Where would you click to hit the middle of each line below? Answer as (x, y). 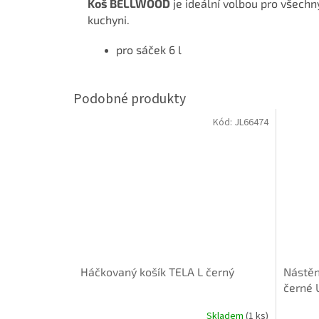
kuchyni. (109, 19)
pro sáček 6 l (149, 49)
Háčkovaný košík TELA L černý (157, 271)
